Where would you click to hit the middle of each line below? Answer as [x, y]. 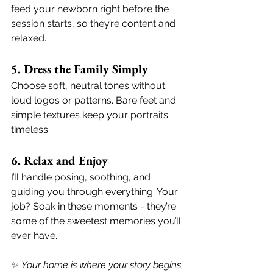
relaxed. [29, 38]
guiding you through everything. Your [96, 192]
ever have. [34, 236]
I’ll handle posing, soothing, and [82, 177]
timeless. [30, 129]
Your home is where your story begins [102, 265]
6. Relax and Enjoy [59, 160]
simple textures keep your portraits [91, 115]
